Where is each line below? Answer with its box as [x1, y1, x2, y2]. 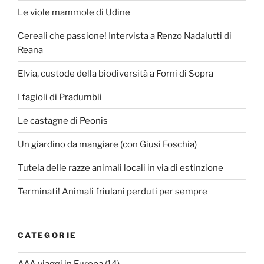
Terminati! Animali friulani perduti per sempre [18, 186, 207, 197]
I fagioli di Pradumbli [18, 91, 102, 103]
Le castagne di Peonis [18, 115, 108, 126]
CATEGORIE [18, 230, 77, 240]
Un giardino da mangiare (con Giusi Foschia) [18, 138, 197, 150]
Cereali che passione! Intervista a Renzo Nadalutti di [18, 30, 232, 41]
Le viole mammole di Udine [18, 6, 130, 18]
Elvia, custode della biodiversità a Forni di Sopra [18, 68, 213, 79]
